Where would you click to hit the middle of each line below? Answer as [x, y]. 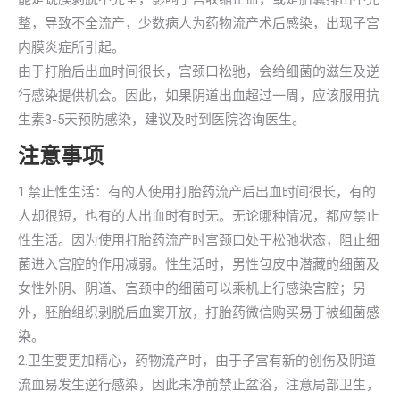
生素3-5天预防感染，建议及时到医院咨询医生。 [162, 120]
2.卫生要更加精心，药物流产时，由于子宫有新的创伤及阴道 [197, 361]
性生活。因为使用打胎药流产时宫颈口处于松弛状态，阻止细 [199, 240]
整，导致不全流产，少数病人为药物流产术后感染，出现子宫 [199, 23]
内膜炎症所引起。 [71, 47]
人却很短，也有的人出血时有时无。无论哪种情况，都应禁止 [199, 216]
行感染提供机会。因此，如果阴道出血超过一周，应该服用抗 [199, 96]
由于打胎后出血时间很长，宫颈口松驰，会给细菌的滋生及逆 [199, 71]
